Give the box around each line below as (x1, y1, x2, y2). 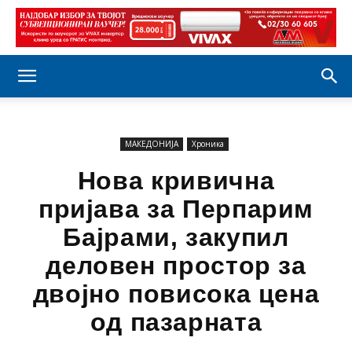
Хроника (191, 138, 224, 149)
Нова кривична (77, 167, 275, 195)
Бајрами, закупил (63, 223, 289, 251)
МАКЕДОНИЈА (124, 138, 178, 149)
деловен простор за (46, 251, 306, 280)
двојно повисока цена (32, 280, 320, 308)
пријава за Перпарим (38, 195, 314, 223)
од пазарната (90, 308, 262, 336)
